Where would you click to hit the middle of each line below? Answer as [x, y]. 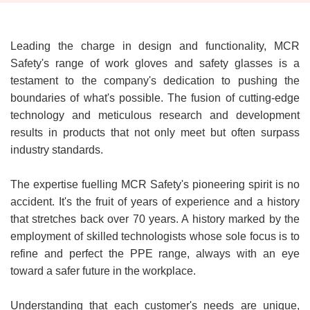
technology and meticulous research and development [155, 115]
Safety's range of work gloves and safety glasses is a [155, 63]
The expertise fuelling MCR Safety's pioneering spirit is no [155, 184]
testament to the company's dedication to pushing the [155, 80]
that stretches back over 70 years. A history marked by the [155, 219]
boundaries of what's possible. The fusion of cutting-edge [155, 98]
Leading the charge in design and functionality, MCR [155, 46]
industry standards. [57, 149]
